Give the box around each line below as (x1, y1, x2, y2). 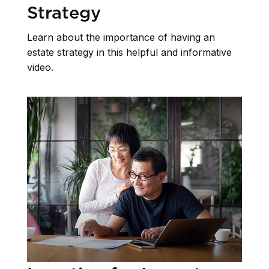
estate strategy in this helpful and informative (27, 46, 232, 59)
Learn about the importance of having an (27, 31, 215, 44)
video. (27, 61, 53, 74)
